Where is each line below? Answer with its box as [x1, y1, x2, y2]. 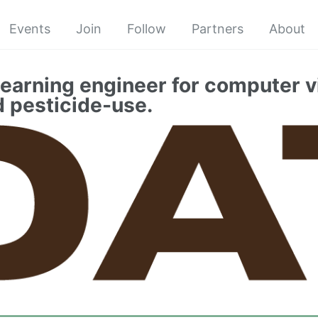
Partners [192, 21, 243, 36]
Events [9, 21, 50, 36]
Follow [127, 21, 166, 36]
